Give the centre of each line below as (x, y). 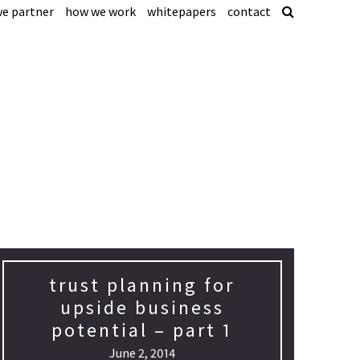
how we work (100, 11)
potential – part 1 (142, 330)
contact (249, 11)
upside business (142, 307)
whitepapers (181, 11)
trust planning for (142, 285)
